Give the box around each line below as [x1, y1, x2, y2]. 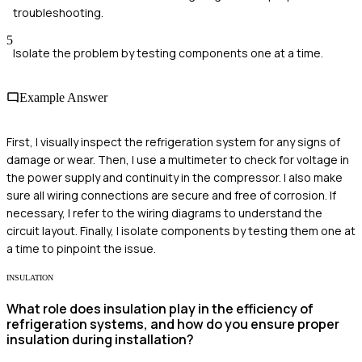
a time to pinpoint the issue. [6, 241, 156, 257]
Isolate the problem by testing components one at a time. [13, 44, 323, 61]
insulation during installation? [6, 330, 194, 348]
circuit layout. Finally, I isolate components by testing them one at [6, 223, 356, 239]
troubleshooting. [13, 4, 103, 20]
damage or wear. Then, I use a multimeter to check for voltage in [6, 152, 349, 168]
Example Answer [19, 90, 107, 105]
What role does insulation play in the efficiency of [6, 299, 314, 318]
